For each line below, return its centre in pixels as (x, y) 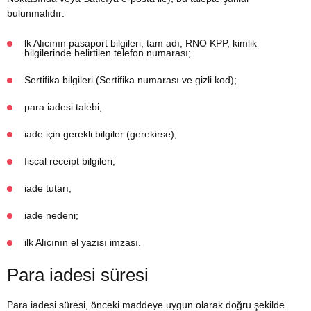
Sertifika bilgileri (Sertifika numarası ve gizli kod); (131, 80)
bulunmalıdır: (36, 13)
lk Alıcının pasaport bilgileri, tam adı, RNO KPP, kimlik (141, 43)
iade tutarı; (48, 188)
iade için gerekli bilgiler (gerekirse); (101, 134)
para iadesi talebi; (63, 107)
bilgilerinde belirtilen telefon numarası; (108, 53)
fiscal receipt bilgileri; (70, 161)
